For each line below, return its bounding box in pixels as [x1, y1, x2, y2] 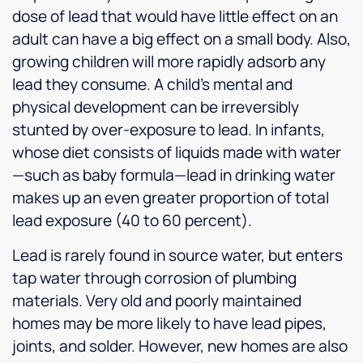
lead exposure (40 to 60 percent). [12, 210, 252, 232]
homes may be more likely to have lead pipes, [12, 312, 327, 334]
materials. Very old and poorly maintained [12, 289, 301, 311]
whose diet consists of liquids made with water [12, 142, 341, 164]
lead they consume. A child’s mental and [12, 74, 293, 96]
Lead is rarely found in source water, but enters [12, 244, 343, 266]
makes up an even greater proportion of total [12, 187, 329, 209]
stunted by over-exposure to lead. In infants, [12, 119, 325, 141]
